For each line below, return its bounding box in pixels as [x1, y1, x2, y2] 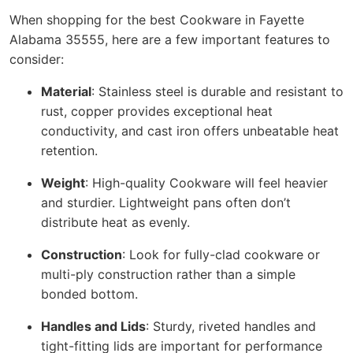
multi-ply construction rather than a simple [41, 266, 295, 283]
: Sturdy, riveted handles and [146, 318, 316, 335]
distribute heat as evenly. [41, 214, 190, 231]
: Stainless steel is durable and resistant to [91, 84, 344, 100]
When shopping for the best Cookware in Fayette [9, 12, 304, 28]
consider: [9, 51, 64, 68]
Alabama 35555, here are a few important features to [9, 32, 330, 48]
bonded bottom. [41, 286, 138, 303]
